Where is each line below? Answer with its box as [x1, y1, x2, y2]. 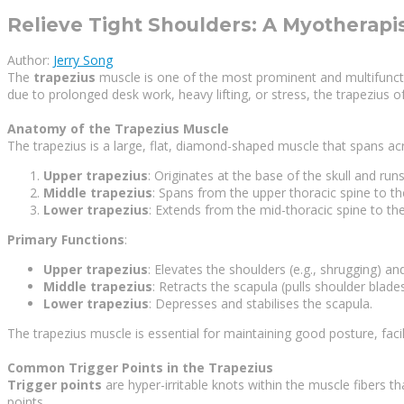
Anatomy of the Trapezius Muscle [7, 120, 229, 138]
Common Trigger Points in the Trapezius [7, 359, 273, 377]
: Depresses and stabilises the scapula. [149, 295, 372, 313]
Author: [7, 51, 53, 69]
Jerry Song [53, 51, 113, 69]
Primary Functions [7, 231, 124, 249]
